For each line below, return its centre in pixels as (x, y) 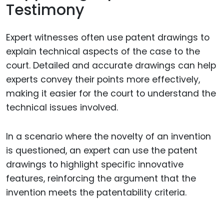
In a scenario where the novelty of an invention (108, 137)
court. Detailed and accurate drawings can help (111, 65)
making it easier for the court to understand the (111, 93)
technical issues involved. (62, 107)
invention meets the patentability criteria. (96, 193)
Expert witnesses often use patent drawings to (108, 37)
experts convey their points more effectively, (103, 79)
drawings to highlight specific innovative (95, 165)
